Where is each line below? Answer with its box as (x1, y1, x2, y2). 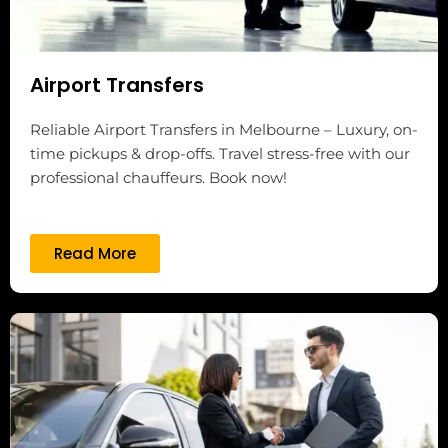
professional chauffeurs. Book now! (30, 167, 287, 187)
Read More (54, 242, 136, 264)
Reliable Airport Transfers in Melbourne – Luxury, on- (30, 119, 418, 139)
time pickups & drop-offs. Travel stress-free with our (30, 143, 410, 163)
